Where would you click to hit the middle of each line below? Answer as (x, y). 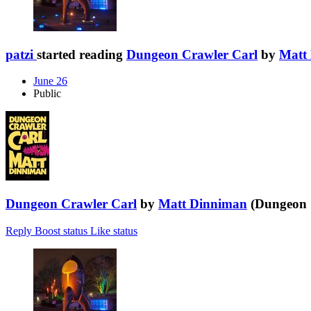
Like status (114, 230)
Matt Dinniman (203, 204)
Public (47, 94)
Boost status (61, 230)
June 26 (50, 81)
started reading (82, 54)
